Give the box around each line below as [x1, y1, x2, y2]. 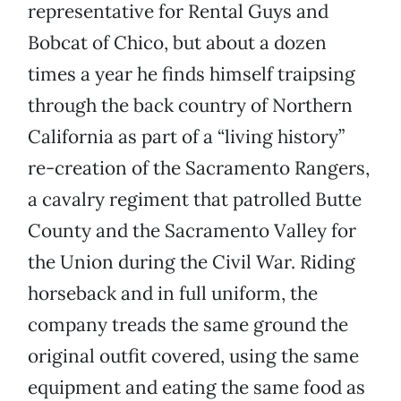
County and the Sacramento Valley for [28, 218, 356, 243]
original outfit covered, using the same [28, 344, 359, 369]
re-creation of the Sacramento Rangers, [28, 156, 370, 181]
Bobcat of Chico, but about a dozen [28, 30, 327, 55]
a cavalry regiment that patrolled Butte [28, 187, 362, 212]
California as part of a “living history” [28, 124, 345, 149]
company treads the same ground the [28, 312, 348, 337]
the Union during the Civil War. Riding [28, 250, 355, 275]
